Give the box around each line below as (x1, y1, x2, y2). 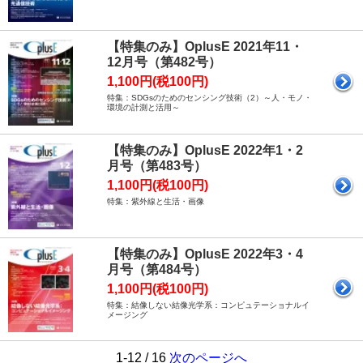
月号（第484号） (107, 262, 207, 276)
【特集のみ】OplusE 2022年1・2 (107, 143, 303, 157)
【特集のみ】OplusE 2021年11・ (107, 40, 303, 54)
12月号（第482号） (107, 55, 221, 70)
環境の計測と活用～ (107, 103, 180, 113)
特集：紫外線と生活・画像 (107, 197, 204, 206)
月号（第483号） (107, 159, 207, 173)
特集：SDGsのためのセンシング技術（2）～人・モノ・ (107, 93, 312, 103)
